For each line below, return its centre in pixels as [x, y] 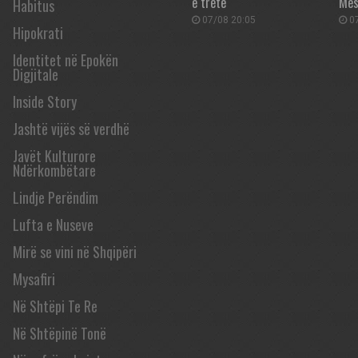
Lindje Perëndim [56, 197]
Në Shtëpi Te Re [55, 306]
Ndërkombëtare [54, 170]
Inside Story [45, 101]
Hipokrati [38, 33]
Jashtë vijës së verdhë [71, 129]
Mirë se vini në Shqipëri [75, 252]
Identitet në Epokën [66, 60]
